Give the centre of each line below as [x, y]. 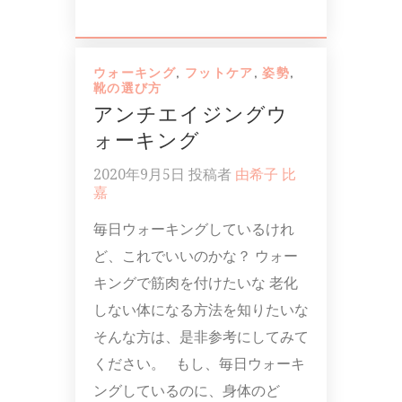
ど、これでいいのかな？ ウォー [196, 256]
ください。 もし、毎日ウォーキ [199, 363]
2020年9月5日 [139, 174]
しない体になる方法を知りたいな [201, 310]
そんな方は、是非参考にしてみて [201, 336]
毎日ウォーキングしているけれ [194, 229]
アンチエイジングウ [191, 114]
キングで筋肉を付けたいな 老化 [196, 283]
